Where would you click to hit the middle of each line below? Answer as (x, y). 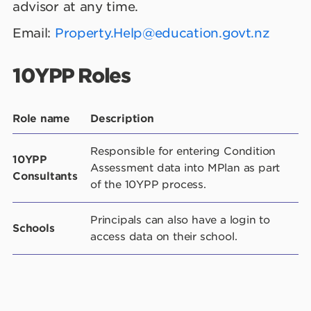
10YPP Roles (72, 75)
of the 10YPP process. (148, 184)
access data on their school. (164, 236)
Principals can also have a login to (180, 220)
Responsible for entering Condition (183, 151)
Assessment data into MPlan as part (185, 168)
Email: (34, 33)
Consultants (45, 176)
